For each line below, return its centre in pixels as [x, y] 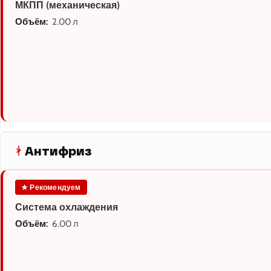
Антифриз [58, 151]
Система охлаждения [67, 207]
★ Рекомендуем [51, 188]
